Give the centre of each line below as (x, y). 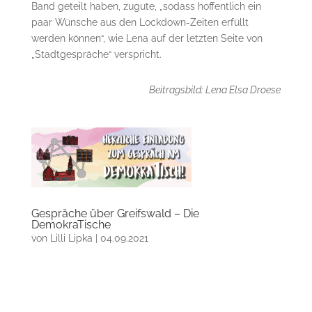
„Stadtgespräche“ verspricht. (96, 55)
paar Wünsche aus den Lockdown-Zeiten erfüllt (140, 23)
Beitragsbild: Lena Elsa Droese (215, 90)
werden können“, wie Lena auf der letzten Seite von (147, 39)
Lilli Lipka (71, 238)
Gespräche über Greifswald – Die (115, 213)
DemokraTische (71, 224)
